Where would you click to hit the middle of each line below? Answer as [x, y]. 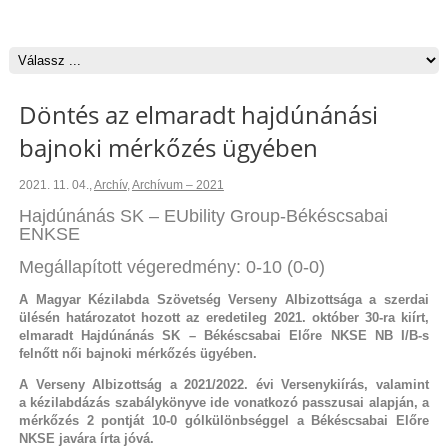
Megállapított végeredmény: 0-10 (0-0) [171, 266]
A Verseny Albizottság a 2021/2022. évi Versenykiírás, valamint [224, 384]
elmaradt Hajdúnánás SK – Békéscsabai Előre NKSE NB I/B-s [224, 335]
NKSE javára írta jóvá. [86, 438]
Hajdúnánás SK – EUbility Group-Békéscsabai [203, 215]
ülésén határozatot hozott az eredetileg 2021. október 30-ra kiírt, [224, 317]
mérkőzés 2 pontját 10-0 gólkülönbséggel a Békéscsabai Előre [224, 420]
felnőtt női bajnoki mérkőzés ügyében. [137, 353]
